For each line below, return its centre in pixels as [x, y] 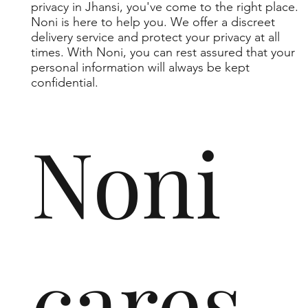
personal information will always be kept [140, 67]
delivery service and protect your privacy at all [155, 37]
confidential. [64, 82]
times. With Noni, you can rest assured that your [163, 52]
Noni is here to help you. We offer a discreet [153, 22]
